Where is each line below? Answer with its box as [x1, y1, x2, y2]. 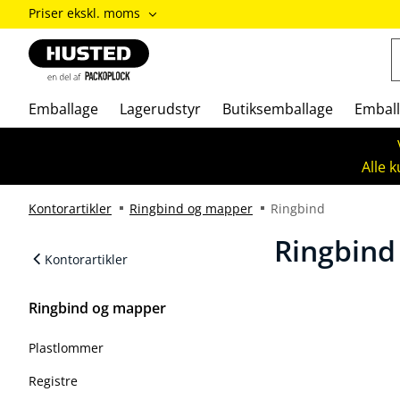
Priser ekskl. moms [29, 4, 140, 21]
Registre [29, 372, 78, 389]
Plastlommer [29, 339, 104, 356]
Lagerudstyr [120, 99, 201, 119]
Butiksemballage [222, 99, 333, 119]
